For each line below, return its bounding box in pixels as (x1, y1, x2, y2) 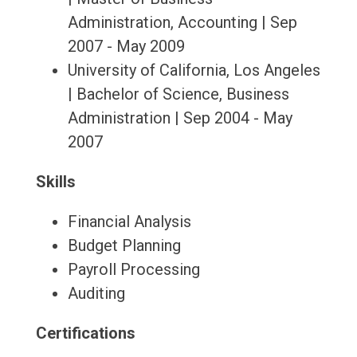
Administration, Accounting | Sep (67, 13, 297, 33)
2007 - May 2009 (67, 37, 185, 57)
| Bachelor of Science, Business (67, 84, 289, 104)
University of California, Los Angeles (67, 61, 320, 80)
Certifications (35, 324, 135, 343)
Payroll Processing (67, 260, 200, 280)
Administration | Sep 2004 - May (67, 108, 292, 128)
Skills (35, 172, 76, 192)
